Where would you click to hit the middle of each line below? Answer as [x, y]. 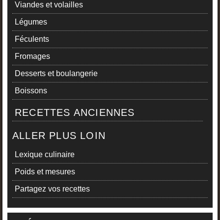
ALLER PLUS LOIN [59, 136]
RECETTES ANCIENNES [75, 113]
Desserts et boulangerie [56, 74]
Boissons [31, 91]
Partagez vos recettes [52, 189]
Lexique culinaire [45, 155]
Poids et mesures [45, 172]
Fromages [32, 56]
